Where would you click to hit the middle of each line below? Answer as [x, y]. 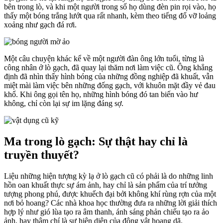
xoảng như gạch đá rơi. [40, 24]
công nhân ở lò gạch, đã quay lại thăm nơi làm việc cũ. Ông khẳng [108, 67]
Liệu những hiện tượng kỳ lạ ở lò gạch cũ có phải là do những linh [109, 176]
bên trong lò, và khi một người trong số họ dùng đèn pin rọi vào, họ [110, 6]
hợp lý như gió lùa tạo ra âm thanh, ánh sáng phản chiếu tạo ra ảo [107, 212]
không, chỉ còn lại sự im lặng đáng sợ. [64, 103]
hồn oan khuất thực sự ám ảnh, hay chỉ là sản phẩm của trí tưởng [106, 185]
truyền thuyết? [42, 155]
